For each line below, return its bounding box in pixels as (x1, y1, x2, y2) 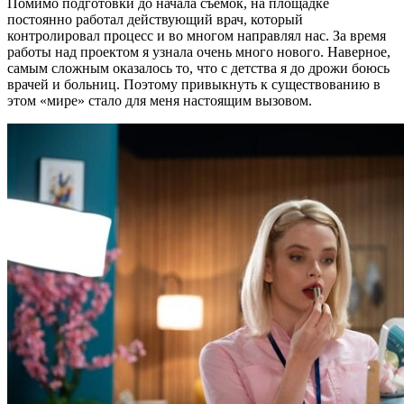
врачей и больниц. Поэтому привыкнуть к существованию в (7, 76, 381, 92)
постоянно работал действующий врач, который (7, 11, 303, 27)
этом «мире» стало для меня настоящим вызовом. (7, 92, 312, 108)
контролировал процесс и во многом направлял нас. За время (7, 27, 386, 43)
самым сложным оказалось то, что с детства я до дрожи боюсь (7, 60, 390, 76)
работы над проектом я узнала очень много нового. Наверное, (7, 43, 390, 60)
